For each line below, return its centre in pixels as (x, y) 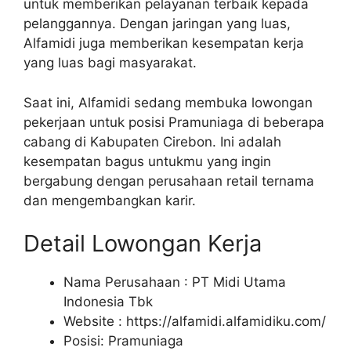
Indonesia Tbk (108, 302)
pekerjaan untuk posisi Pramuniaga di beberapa (174, 122)
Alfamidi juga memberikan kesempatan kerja (164, 43)
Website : (95, 322)
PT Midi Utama (239, 282)
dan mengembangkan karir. (110, 200)
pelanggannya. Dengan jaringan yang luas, (157, 24)
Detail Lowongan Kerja (143, 244)
